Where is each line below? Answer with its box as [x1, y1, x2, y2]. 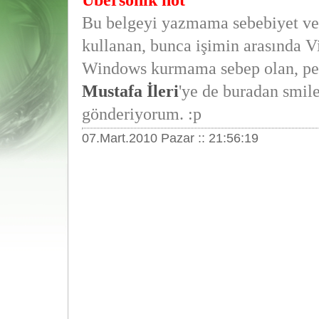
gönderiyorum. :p [81, 105, 202, 123]
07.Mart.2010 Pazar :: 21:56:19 [81, 131, 258, 145]
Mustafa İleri [81, 82, 179, 100]
